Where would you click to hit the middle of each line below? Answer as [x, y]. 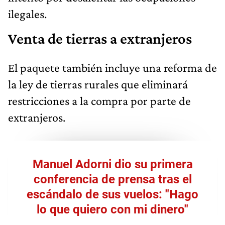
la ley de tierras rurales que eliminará [98, 84]
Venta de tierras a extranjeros [100, 39]
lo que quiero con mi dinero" [113, 210]
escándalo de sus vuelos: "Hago [113, 195]
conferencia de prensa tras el [113, 180]
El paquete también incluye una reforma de [113, 68]
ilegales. [27, 14]
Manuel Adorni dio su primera [113, 164]
